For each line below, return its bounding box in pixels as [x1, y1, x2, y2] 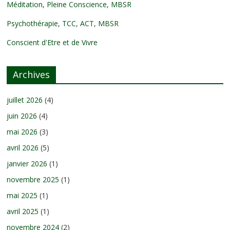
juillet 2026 [7, 94, 43, 105]
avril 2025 [7, 206, 39, 216]
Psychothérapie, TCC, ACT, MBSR [7, 18, 119, 28]
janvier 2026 [7, 158, 48, 168]
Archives [13, 68, 50, 81]
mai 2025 [7, 190, 38, 200]
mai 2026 [7, 126, 38, 137]
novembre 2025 [7, 174, 60, 184]
